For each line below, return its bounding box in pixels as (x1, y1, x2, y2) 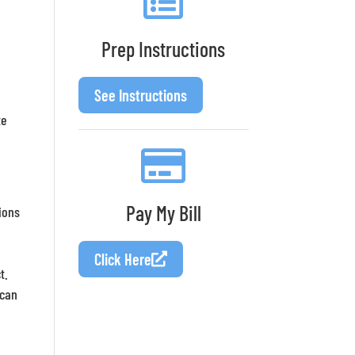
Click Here (94, 250, 151, 269)
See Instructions (94, 86, 187, 105)
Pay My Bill (125, 200, 201, 225)
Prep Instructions (101, 36, 226, 61)
